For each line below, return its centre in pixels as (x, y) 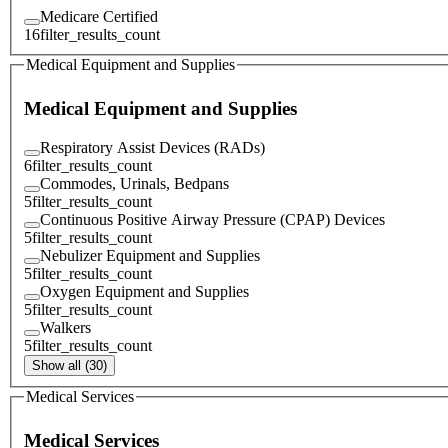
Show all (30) (69, 365)
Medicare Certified (99, 16)
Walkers (65, 327)
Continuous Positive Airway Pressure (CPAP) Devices (212, 219)
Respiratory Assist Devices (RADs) (152, 147)
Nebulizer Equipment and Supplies (150, 255)
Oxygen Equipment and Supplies (144, 291)
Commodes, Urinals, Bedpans (134, 183)
